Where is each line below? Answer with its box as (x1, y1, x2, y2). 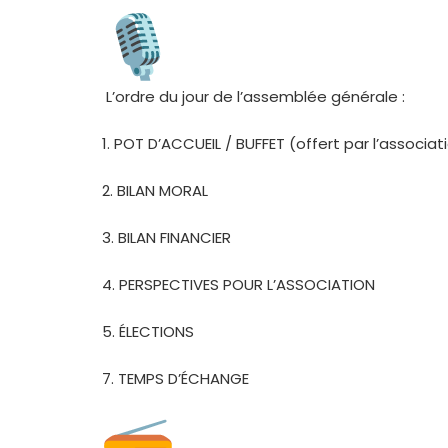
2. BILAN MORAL (102, 180, 212, 202)
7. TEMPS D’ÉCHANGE (102, 368, 249, 390)
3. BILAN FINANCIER (102, 227, 231, 249)
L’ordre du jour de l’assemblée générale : (102, 86, 405, 108)
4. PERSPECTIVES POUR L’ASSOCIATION (102, 274, 375, 296)
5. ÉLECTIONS (102, 321, 194, 343)
